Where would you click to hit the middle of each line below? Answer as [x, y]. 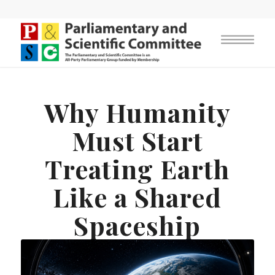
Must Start [137, 141]
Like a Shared [137, 197]
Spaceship [137, 225]
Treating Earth [137, 169]
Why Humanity [137, 112]
